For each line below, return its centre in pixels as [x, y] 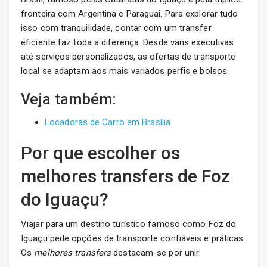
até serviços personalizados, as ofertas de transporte [128, 57]
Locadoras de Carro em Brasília [108, 122]
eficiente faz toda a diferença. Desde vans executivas [128, 43]
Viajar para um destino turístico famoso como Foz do [129, 224]
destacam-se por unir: [156, 253]
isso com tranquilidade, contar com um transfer [116, 28]
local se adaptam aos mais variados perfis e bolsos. [125, 71]
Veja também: [69, 100]
